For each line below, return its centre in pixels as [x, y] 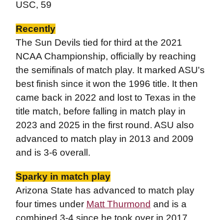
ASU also [174, 125]
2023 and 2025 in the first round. [85, 125]
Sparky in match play [63, 177]
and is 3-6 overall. [53, 152]
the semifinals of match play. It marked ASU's [110, 70]
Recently [35, 29]
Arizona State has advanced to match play [105, 190]
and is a [168, 204]
